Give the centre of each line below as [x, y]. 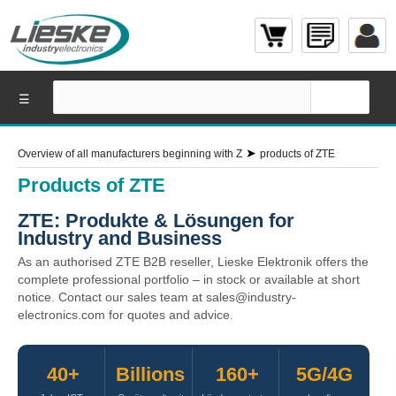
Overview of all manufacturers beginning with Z [130, 154]
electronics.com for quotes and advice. [126, 315]
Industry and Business [120, 238]
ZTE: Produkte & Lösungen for [156, 221]
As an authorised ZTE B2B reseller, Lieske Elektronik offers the [193, 262]
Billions [150, 374]
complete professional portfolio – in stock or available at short [189, 279]
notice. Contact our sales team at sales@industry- [157, 297]
